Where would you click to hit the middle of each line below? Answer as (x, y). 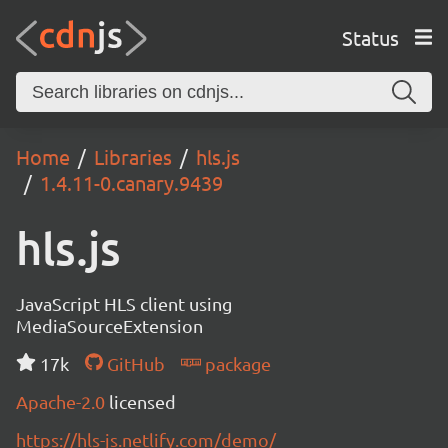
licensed (142, 401)
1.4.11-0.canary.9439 (131, 182)
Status (370, 37)
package (235, 363)
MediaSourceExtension (109, 325)
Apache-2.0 (62, 401)
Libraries (133, 156)
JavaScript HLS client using (124, 303)
